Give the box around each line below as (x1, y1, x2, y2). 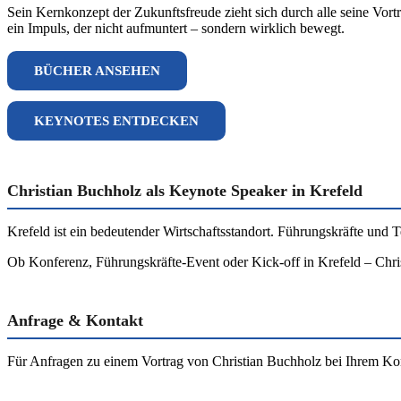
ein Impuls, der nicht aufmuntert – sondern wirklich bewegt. (7, 21, 345, 36)
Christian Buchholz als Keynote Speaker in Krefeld (7, 182, 363, 200)
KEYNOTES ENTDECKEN (34, 113, 199, 128)
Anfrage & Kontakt (7, 311, 143, 329)
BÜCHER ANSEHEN (34, 63, 160, 78)
